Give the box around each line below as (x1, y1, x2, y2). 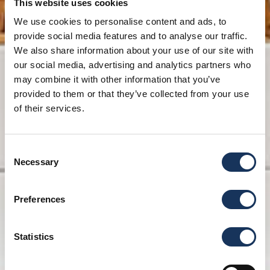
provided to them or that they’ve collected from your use (14, 89, 249, 99)
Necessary (14, 157, 58, 167)
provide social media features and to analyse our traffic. (14, 31, 248, 41)
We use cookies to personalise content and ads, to (14, 16, 227, 27)
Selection (4, 159, 41, 169)
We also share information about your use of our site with (14, 45, 254, 55)
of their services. (14, 103, 84, 113)
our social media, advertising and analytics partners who (14, 60, 251, 70)
